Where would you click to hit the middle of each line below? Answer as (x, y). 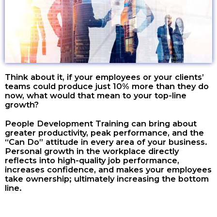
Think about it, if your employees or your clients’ (104, 77)
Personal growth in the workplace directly (92, 151)
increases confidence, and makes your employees (108, 169)
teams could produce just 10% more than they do (107, 86)
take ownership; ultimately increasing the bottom (107, 178)
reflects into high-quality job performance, (92, 160)
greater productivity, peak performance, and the (104, 132)
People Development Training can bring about (101, 123)
